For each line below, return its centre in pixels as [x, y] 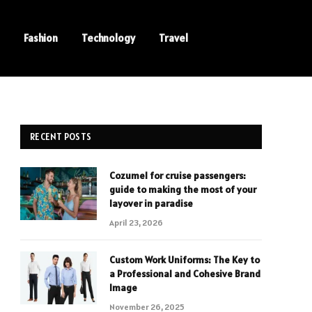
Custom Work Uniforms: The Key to [185, 260]
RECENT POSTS [61, 137]
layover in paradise [151, 203]
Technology [108, 38]
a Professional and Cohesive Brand [185, 274]
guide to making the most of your [183, 189]
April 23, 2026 [136, 223]
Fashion [41, 38]
